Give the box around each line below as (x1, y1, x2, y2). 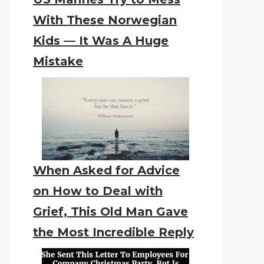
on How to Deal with (33, 184, 163, 198)
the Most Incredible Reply (33, 225, 194, 239)
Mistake (33, 54, 83, 68)
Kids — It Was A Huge (33, 34, 169, 48)
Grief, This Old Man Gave (33, 204, 188, 219)
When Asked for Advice (33, 163, 180, 177)
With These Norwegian (33, 13, 177, 27)
